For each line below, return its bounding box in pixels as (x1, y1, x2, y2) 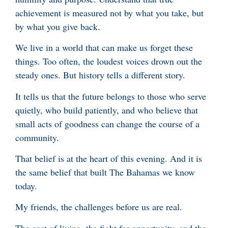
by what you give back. (15, 20, 100, 33)
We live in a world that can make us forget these (15, 41, 193, 54)
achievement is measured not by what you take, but (15, 6, 204, 19)
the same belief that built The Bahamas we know (15, 165, 195, 178)
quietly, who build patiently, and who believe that (15, 103, 198, 116)
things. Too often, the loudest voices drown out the (15, 55, 202, 68)
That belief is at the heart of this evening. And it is (15, 152, 202, 164)
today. (15, 179, 37, 192)
